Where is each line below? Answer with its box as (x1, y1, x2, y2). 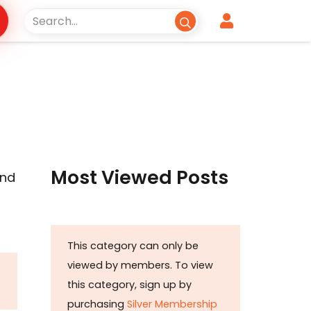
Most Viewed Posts (51, 164, 228, 190)
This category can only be (67, 239, 199, 253)
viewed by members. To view (67, 258, 213, 273)
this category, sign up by (67, 278, 192, 292)
